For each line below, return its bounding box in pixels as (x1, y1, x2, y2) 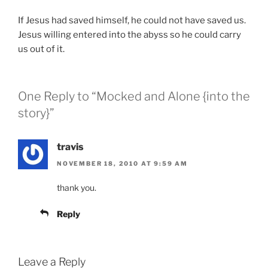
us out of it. (18, 44, 65, 55)
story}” (18, 105, 54, 120)
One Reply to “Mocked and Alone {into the (18, 89, 250, 103)
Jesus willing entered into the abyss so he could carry (18, 29, 241, 41)
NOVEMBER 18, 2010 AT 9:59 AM (57, 160, 188, 167)
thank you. (57, 182, 96, 193)
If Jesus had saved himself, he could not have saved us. (18, 15, 246, 26)
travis (57, 141, 84, 153)
